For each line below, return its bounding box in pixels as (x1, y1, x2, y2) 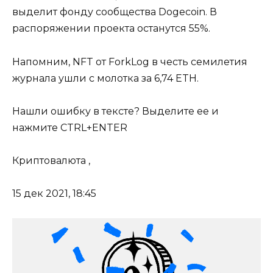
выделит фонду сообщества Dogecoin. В (12, 6, 217, 18)
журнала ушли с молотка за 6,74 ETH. (12, 72, 199, 84)
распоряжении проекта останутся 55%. (12, 23, 210, 35)
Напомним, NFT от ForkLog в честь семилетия (12, 55, 247, 68)
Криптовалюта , (12, 155, 90, 167)
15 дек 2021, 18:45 (12, 188, 96, 200)
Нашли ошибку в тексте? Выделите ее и (12, 105, 219, 117)
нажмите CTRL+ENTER (12, 121, 127, 133)
